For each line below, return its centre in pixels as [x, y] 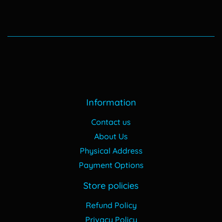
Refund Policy [111, 205]
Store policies [111, 186]
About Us [111, 137]
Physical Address [111, 151]
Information [111, 103]
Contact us [111, 122]
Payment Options [111, 165]
